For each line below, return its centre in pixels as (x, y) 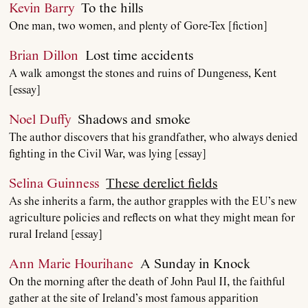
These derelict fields (162, 184)
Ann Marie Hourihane (71, 264)
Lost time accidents (136, 56)
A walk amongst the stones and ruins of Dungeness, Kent (143, 74)
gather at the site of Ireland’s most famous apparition (134, 298)
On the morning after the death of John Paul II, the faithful (147, 282)
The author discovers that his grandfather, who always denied (154, 137)
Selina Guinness (54, 184)
